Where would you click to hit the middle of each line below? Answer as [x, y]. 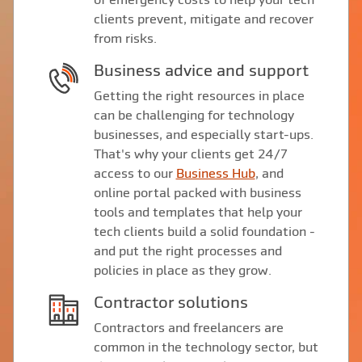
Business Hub [215, 173]
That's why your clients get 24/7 [190, 154]
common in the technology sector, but [206, 347]
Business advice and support [206, 70]
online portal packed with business [197, 193]
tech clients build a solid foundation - [204, 232]
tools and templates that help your [198, 212]
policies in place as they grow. [182, 270]
